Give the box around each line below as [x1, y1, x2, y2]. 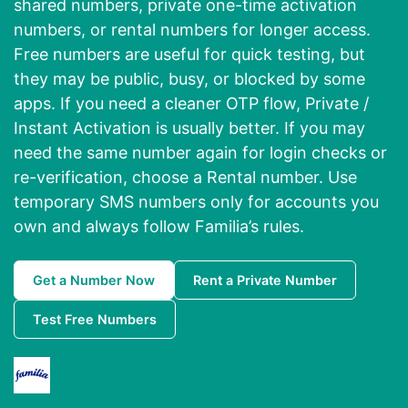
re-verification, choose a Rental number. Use [14, 168, 357, 188]
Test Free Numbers [33, 311, 157, 328]
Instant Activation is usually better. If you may [14, 118, 365, 138]
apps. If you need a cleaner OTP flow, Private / [14, 94, 369, 114]
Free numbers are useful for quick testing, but [14, 45, 365, 65]
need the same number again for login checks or [14, 143, 387, 163]
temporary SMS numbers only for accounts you [14, 192, 379, 212]
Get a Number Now [33, 272, 155, 289]
